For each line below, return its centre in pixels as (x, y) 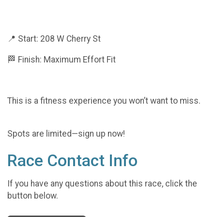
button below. (33, 196)
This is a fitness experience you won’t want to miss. (104, 101)
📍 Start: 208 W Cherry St (54, 39)
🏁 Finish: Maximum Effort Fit (62, 59)
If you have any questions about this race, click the (102, 184)
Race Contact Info (72, 160)
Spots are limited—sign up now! (66, 133)
